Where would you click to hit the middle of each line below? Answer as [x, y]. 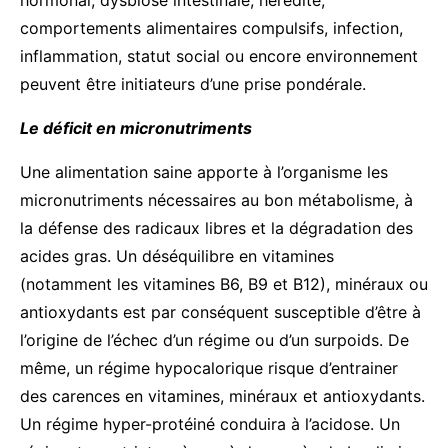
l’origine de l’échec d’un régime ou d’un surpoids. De [214, 339]
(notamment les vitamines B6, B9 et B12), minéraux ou [224, 283]
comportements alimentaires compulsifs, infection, [211, 27]
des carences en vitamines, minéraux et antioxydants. [222, 395]
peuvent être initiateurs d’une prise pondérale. [193, 83]
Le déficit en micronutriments [136, 127]
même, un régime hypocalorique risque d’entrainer [209, 367]
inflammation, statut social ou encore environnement [219, 55]
